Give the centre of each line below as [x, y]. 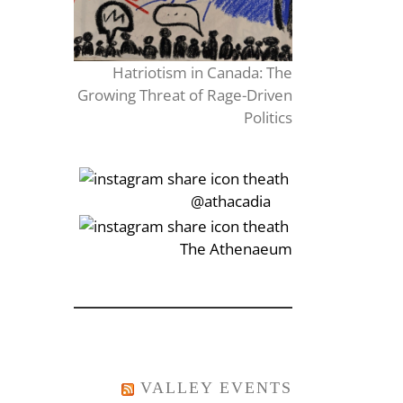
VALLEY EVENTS [216, 387]
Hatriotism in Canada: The [202, 73]
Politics [268, 118]
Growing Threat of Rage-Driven [184, 95]
